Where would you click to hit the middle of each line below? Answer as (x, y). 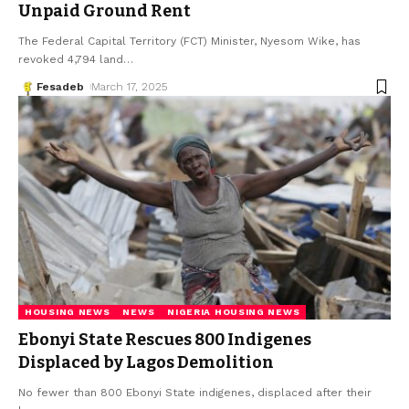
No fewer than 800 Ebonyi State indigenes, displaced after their (195, 392)
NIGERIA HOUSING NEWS (234, 311)
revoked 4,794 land (71, 60)
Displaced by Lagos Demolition (146, 362)
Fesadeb (60, 87)
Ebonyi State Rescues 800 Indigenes (165, 339)
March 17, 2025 (130, 87)
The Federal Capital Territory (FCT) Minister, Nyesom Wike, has (189, 42)
